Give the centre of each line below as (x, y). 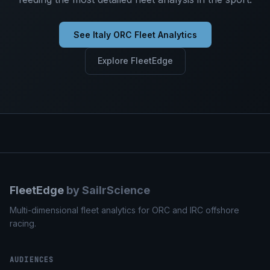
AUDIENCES (32, 259)
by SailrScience (107, 190)
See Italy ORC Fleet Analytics (135, 34)
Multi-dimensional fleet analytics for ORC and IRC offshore (124, 210)
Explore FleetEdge (135, 61)
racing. (23, 223)
